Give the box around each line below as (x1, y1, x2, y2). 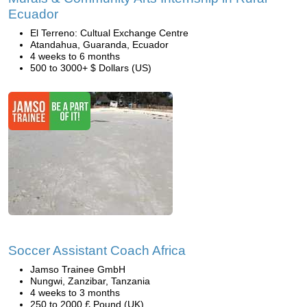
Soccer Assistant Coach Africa (8, 243, 186, 258)
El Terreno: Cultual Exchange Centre (30, 27, 188, 38)
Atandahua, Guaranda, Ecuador (30, 39, 169, 50)
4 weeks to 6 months (30, 51, 120, 62)
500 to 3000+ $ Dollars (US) (30, 62, 151, 73)
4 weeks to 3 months (30, 287, 120, 298)
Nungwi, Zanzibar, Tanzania (30, 275, 150, 286)
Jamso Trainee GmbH (30, 264, 125, 275)
